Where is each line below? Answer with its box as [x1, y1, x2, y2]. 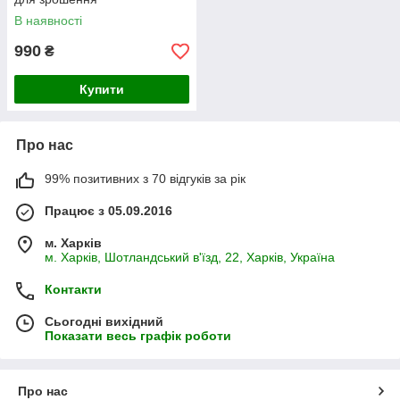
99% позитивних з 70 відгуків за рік [45, 171, 246, 186]
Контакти [45, 282, 102, 296]
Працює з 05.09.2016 [45, 204, 172, 218]
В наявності [14, 13, 82, 28]
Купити [79, 82, 124, 96]
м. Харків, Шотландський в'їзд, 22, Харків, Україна [45, 250, 335, 264]
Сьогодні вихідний [45, 314, 163, 329]
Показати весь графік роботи [45, 329, 231, 343]
